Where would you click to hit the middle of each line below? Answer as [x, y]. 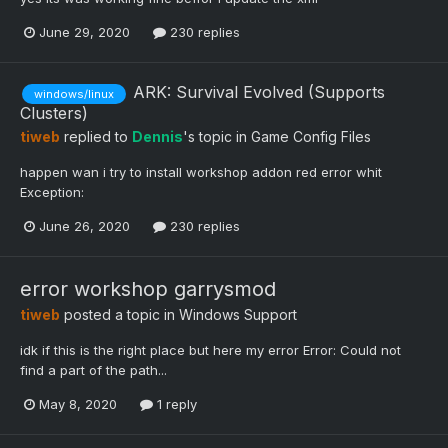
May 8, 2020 [78, 404]
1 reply [175, 404]
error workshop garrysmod [148, 289]
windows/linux [74, 94]
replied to [96, 137]
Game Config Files [311, 137]
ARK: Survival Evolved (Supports [259, 92]
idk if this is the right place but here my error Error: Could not [210, 350]
